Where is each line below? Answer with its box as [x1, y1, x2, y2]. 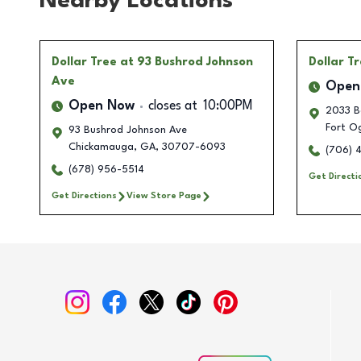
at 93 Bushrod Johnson [120, 56, 253, 68]
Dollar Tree [52, 56, 117, 68]
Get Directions [52, 191, 117, 201]
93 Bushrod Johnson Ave [68, 125, 187, 136]
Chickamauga [68, 142, 134, 153]
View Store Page [127, 191, 201, 201]
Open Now [68, 100, 135, 114]
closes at [148, 100, 197, 114]
